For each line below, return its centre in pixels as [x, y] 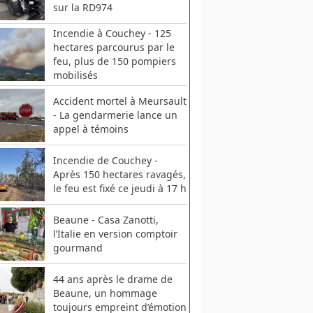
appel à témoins [90, 129]
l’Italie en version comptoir [115, 234]
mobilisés [75, 75]
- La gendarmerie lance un [115, 115]
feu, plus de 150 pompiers [114, 61]
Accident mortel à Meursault [119, 101]
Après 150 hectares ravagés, [119, 175]
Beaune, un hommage [105, 293]
